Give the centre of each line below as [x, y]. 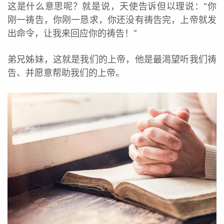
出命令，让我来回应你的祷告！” [72, 33]
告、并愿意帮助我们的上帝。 [66, 73]
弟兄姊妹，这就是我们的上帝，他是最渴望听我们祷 [112, 59]
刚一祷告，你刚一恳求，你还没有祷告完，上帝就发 [112, 20]
